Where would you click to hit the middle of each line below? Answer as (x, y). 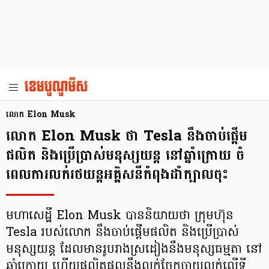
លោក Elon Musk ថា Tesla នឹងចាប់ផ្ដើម (127, 136)
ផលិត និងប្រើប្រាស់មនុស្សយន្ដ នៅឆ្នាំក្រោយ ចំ (125, 155)
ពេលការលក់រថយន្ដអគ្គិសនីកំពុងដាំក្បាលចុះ (117, 174)
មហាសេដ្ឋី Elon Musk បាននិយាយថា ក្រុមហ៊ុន (120, 216)
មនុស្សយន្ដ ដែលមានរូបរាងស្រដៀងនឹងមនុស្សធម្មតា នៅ (134, 250)
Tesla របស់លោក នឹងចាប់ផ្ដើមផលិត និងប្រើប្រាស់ (122, 233)
